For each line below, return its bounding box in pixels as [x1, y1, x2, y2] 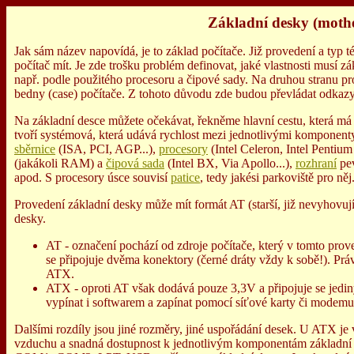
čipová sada [106, 156, 164, 170]
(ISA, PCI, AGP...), [55, 142, 159, 156]
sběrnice [14, 142, 55, 156]
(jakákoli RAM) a [14, 156, 106, 170]
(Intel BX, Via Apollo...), [164, 156, 296, 170]
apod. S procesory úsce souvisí [14, 171, 171, 184]
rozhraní [296, 156, 337, 170]
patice [171, 171, 200, 184]
